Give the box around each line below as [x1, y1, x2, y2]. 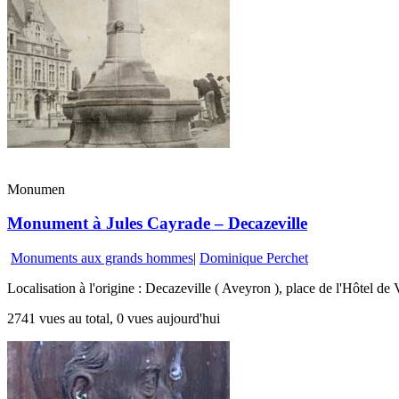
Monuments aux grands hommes [11, 250, 193, 266]
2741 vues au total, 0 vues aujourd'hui [7, 311, 220, 327]
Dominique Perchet [199, 250, 308, 266]
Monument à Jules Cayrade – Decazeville [7, 214, 307, 233]
